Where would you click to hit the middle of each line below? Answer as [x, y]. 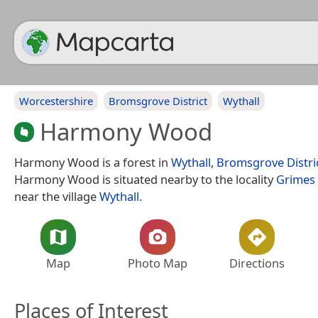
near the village [57, 196]
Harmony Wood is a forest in [93, 162]
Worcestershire [56, 101]
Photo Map [158, 263]
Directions [257, 263]
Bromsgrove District [158, 101]
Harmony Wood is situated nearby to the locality [145, 179]
